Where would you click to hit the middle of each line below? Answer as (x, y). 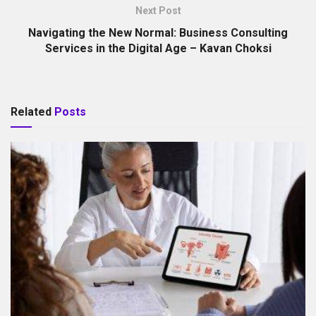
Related (31, 111)
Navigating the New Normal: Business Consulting (158, 32)
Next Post (158, 10)
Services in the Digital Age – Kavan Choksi (158, 48)
